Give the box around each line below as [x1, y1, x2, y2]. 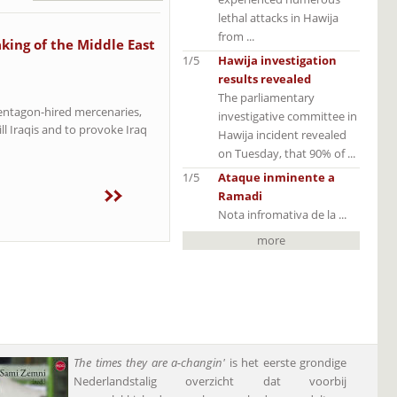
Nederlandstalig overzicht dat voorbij [74, 372, 346, 389]
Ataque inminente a [218, 168, 335, 185]
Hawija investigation [218, 51, 337, 68]
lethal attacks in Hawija [218, 9, 339, 26]
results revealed [218, 70, 311, 87]
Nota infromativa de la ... [218, 206, 346, 222]
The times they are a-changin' [74, 354, 225, 370]
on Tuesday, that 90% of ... [218, 144, 355, 161]
